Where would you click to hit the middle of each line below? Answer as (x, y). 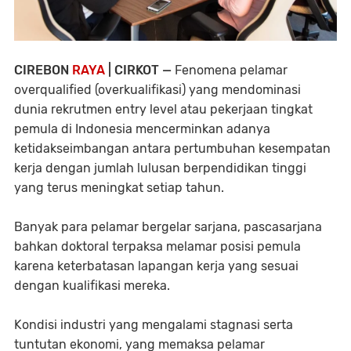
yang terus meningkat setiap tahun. (121, 187)
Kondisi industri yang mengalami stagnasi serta (154, 324)
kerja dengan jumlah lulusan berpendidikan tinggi (160, 168)
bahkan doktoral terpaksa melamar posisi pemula (157, 246)
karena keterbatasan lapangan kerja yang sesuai (156, 266)
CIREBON (43, 70)
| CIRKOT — (141, 70)
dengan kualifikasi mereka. (92, 285)
